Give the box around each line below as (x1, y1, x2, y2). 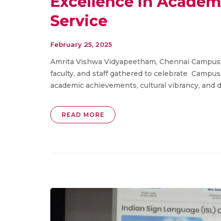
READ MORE (61, 111, 105, 119)
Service (50, 12, 108, 31)
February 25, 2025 (50, 40, 112, 49)
